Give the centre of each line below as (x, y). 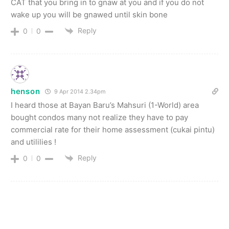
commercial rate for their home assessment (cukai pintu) (113, 130)
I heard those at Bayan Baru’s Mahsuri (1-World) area (105, 105)
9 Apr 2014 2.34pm (79, 92)
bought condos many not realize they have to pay (99, 118)
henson (26, 91)
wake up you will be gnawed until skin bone (89, 14)
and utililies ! (33, 142)
